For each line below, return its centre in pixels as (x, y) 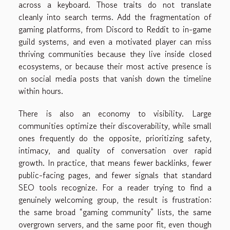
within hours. (41, 91)
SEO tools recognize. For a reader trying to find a (115, 187)
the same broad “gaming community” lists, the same (115, 212)
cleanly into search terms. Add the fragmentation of (115, 17)
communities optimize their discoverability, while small (115, 126)
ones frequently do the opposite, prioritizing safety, (115, 138)
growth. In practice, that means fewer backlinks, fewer (115, 162)
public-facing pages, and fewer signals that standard (115, 175)
